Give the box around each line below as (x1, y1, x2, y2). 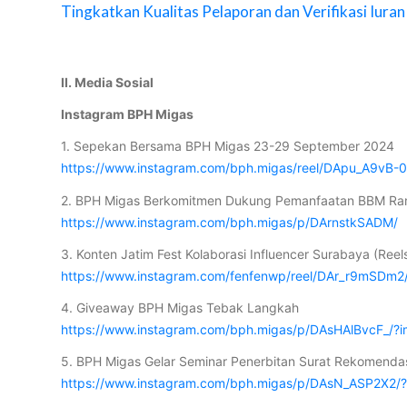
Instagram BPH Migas (61, 106, 194, 123)
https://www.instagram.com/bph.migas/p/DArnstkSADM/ (61, 213, 399, 230)
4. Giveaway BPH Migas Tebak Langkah (61, 299, 300, 315)
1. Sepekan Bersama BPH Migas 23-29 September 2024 (61, 138, 395, 154)
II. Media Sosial (61, 74, 154, 91)
